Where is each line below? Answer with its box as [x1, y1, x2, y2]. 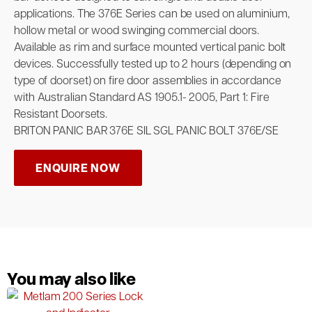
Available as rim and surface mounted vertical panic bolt [14, 38, 286, 54]
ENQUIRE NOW [36, 159, 120, 175]
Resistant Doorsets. [14, 105, 108, 120]
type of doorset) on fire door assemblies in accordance [14, 72, 281, 87]
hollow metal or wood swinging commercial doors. [14, 22, 260, 37]
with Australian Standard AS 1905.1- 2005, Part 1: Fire [14, 88, 270, 104]
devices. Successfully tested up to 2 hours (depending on [14, 55, 292, 70]
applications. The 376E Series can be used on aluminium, [14, 5, 290, 20]
